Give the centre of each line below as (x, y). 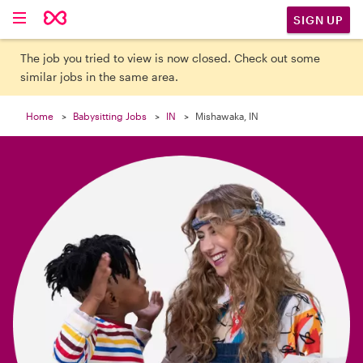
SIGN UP (318, 19)
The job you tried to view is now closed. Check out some (171, 58)
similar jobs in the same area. (100, 77)
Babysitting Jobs (110, 116)
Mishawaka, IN (227, 116)
